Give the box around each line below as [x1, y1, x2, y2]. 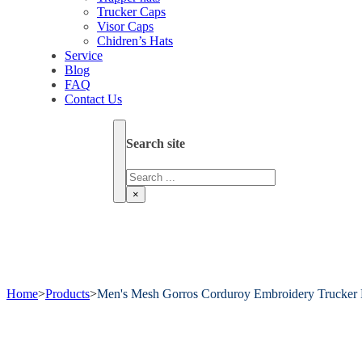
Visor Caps [97, 19, 154, 33]
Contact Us [65, 92, 122, 106]
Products [45, 286, 90, 301]
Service [65, 48, 103, 62]
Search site [126, 137, 185, 151]
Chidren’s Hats [97, 34, 173, 48]
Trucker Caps [97, 5, 166, 19]
